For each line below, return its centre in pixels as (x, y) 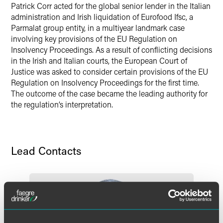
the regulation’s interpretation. (63, 104)
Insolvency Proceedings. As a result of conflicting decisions (111, 50)
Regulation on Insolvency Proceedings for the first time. (105, 82)
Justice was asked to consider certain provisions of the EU (110, 71)
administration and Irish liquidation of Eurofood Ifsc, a (102, 17)
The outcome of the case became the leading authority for (109, 93)
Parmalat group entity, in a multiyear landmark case (98, 28)
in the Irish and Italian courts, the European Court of (99, 60)
